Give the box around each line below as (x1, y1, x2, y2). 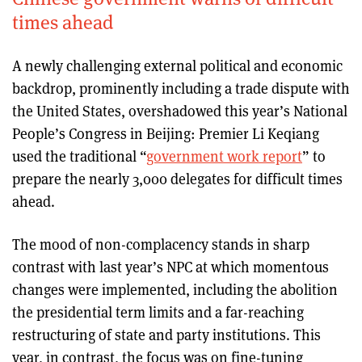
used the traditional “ (12, 145, 146, 166)
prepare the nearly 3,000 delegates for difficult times (12, 168, 343, 188)
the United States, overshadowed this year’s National (12, 100, 347, 120)
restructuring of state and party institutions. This (12, 324, 321, 344)
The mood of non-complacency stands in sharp (12, 234, 309, 254)
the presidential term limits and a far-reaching (12, 301, 304, 322)
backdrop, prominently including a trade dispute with (12, 78, 350, 98)
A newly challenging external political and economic (12, 55, 343, 75)
